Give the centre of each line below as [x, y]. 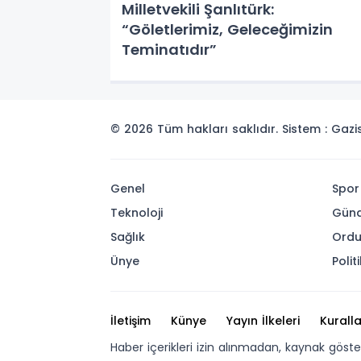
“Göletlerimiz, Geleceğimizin [227, 29]
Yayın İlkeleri [263, 321]
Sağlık [128, 237]
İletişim [131, 321]
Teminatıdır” [169, 50]
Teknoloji [137, 213]
